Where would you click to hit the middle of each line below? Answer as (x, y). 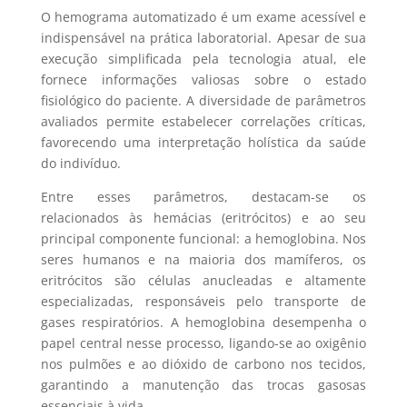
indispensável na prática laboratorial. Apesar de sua (203, 37)
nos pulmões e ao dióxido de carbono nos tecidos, (203, 363)
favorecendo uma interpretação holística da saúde (203, 142)
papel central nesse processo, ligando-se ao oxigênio (203, 342)
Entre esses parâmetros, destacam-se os (203, 196)
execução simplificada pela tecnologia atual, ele (203, 58)
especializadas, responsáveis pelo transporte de (203, 301)
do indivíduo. (80, 163)
